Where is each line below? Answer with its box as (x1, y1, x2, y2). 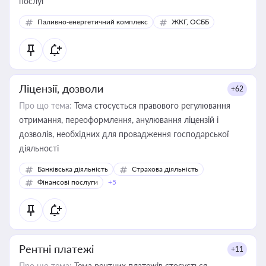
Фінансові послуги (37, 178, 98, 186)
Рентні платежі (19, 242, 94, 255)
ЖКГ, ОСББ (172, 17, 209, 26)
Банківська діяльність (37, 164, 108, 173)
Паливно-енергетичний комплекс (37, 17, 148, 26)
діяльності (19, 143, 59, 153)
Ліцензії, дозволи (19, 82, 103, 95)
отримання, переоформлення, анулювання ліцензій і (19, 115, 218, 125)
